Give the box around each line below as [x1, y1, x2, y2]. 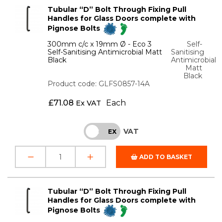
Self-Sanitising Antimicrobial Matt [48, 48, 163, 57]
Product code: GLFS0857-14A [48, 79, 150, 89]
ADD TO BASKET [138, 153, 192, 161]
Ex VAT [75, 99, 101, 108]
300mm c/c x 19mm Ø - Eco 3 [48, 40, 152, 49]
